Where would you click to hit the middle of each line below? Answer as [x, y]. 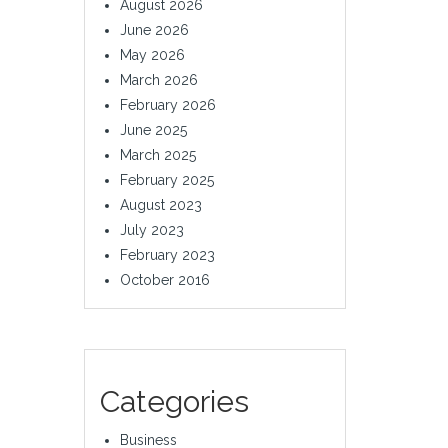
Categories [174, 401]
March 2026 [158, 79]
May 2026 [152, 54]
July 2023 [151, 229]
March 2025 [157, 154]
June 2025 [153, 129]
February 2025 [166, 179]
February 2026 [167, 104]
